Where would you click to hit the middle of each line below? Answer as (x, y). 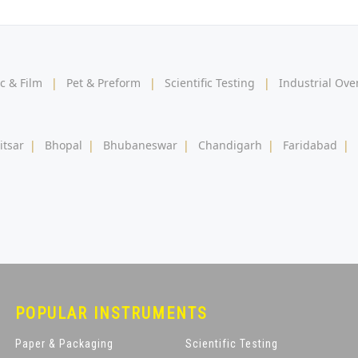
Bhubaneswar (140, 145)
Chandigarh (230, 145)
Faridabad (310, 145)
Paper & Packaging (64, 343)
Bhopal (64, 145)
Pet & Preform (103, 82)
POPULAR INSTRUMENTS (111, 313)
